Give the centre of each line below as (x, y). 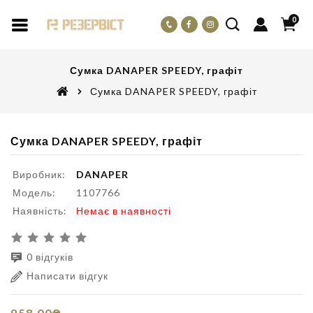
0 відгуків (50, 257)
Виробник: (39, 174)
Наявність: (40, 211)
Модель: (34, 192)
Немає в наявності (124, 211)
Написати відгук (67, 276)
